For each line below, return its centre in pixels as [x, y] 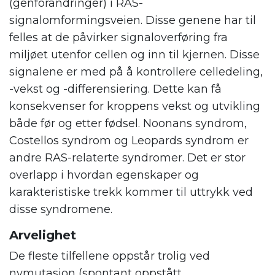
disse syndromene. [61, 209]
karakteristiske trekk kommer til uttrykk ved [131, 192]
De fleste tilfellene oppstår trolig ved [110, 256]
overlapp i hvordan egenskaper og [104, 175]
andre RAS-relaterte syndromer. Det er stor [127, 157]
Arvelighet [43, 235]
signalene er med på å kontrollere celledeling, [136, 72]
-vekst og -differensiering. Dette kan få [115, 89]
